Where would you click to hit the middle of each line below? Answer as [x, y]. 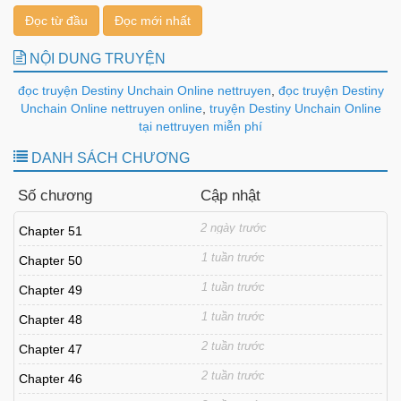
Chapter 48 [51, 320]
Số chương [55, 196]
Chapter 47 [51, 349]
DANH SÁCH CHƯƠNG [109, 158]
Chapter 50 [51, 260]
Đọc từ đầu [56, 21]
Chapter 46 [51, 379]
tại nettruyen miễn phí [200, 126]
